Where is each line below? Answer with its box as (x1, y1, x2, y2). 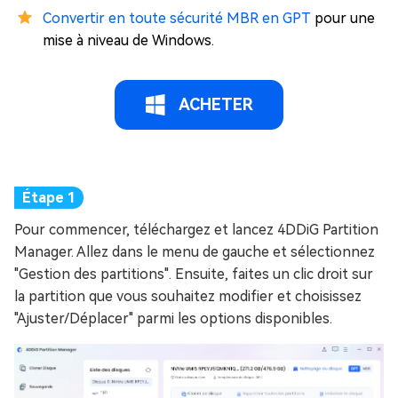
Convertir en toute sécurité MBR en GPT (43, 10, 311, 28)
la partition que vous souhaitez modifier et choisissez (14, 288, 362, 306)
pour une (311, 10, 375, 28)
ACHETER (179, 95, 253, 115)
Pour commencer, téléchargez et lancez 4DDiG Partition (14, 221, 378, 239)
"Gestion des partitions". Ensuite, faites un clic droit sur (14, 266, 373, 283)
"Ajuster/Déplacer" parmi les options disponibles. (14, 310, 332, 328)
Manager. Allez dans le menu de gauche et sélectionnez (14, 243, 375, 261)
